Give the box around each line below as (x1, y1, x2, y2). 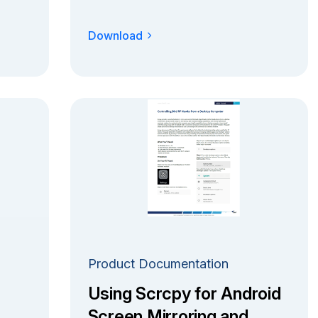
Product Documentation (87, 256, 229, 271)
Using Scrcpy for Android (87, 283, 281, 304)
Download (87, 28, 143, 43)
